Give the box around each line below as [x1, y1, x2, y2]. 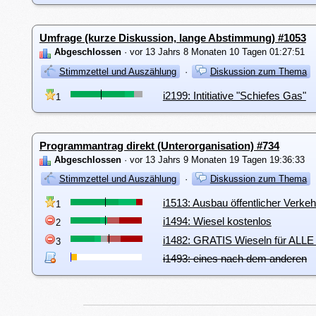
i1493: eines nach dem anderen [162, 252, 307, 265]
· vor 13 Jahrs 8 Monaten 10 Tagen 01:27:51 [121, 47, 305, 58]
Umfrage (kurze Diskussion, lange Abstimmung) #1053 [39, 32, 306, 44]
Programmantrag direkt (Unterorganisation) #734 [39, 139, 279, 152]
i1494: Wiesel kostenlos [162, 215, 272, 228]
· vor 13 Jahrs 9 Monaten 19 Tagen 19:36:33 [121, 154, 305, 165]
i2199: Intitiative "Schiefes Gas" [162, 89, 306, 102]
